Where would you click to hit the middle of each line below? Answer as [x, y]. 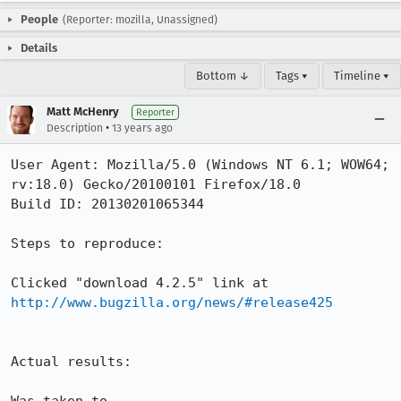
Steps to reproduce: [87, 243]
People [39, 19]
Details [39, 48]
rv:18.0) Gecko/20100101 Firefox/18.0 [156, 184]
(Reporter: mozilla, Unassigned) [140, 20]
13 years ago [142, 128]
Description [75, 128]
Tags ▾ [292, 76]
